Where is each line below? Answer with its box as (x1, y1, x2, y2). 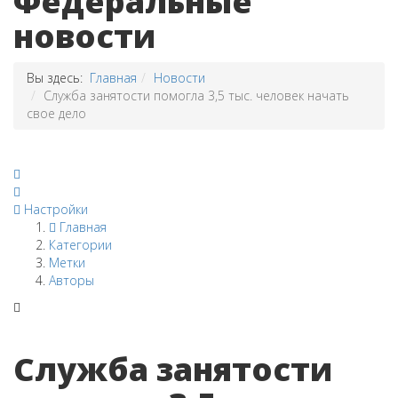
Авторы (49, 272, 94, 289)
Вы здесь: (27, 69, 90, 86)
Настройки (24, 201, 88, 218)
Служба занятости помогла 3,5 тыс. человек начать (44, 87, 349, 104)
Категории (49, 236, 112, 253)
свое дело (27, 105, 86, 122)
